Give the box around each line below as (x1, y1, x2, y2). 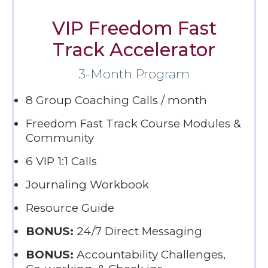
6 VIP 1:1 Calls (26, 154, 97, 168)
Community (26, 130, 94, 145)
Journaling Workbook (26, 177, 149, 191)
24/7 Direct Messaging (74, 224, 202, 238)
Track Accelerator (53, 38, 215, 61)
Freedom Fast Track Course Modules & (26, 116, 241, 130)
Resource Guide (26, 200, 114, 215)
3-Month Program (78, 66, 190, 81)
